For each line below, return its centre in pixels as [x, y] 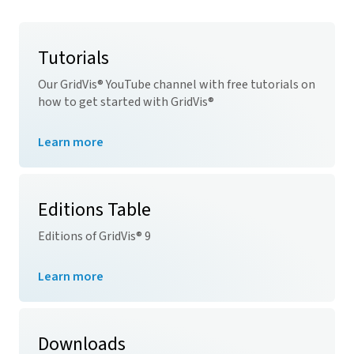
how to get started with [104, 102]
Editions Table [94, 210]
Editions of [68, 236]
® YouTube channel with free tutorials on [206, 85]
